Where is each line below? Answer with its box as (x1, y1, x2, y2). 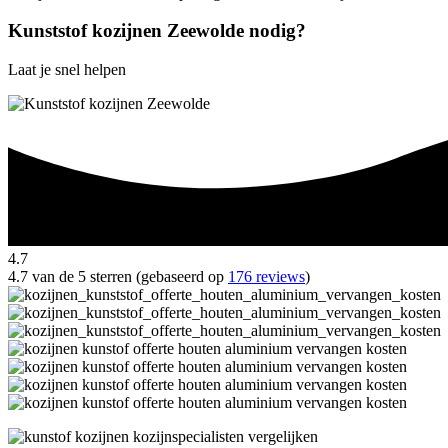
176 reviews (228, 267, 305, 285)
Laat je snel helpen (8, 61, 126, 79)
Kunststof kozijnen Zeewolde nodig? (8, 20, 306, 42)
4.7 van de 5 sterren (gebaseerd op (8, 267, 228, 285)
